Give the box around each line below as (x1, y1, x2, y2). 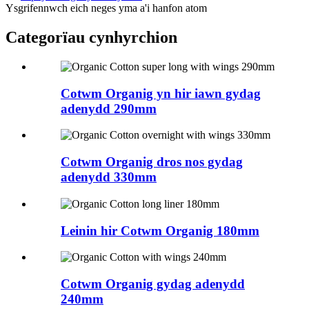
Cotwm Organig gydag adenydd (61, 277, 245, 292)
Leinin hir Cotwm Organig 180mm (61, 223, 259, 238)
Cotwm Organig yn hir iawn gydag (61, 86, 261, 101)
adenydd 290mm (61, 101, 157, 116)
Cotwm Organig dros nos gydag (61, 154, 243, 170)
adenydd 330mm (61, 170, 157, 185)
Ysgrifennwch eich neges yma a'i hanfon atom (6, 2, 207, 14)
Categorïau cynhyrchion (6, 28, 177, 47)
